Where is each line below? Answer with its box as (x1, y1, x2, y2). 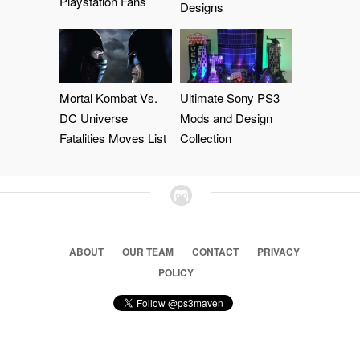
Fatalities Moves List (59, 129, 166, 146)
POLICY (158, 265, 194, 280)
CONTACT (191, 244, 239, 259)
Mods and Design (180, 109, 272, 126)
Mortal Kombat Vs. (59, 89, 157, 106)
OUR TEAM (121, 244, 174, 259)
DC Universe (59, 109, 128, 126)
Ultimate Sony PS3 (180, 89, 280, 106)
